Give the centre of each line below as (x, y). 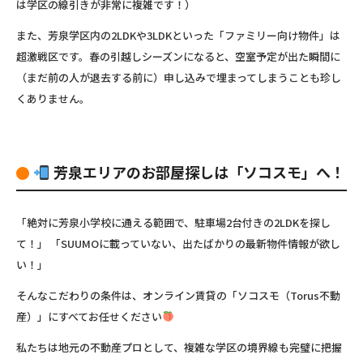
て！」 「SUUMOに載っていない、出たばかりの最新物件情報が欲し (178, 243)
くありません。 (53, 98)
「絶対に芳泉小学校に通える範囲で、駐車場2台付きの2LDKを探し (173, 222)
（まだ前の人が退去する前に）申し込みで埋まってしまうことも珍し (179, 77)
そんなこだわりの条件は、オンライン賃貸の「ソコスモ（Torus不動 (178, 295)
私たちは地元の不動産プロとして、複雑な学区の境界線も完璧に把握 (179, 347)
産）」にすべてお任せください (89, 316)
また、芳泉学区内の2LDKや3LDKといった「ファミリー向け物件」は (178, 35)
